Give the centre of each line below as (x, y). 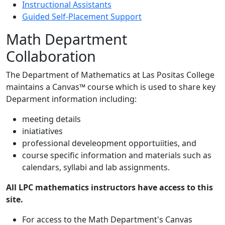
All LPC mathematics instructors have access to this (109, 187)
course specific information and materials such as (117, 155)
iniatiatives (42, 131)
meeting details (51, 119)
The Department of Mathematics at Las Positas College (110, 75)
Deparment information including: (71, 99)
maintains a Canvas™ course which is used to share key (111, 87)
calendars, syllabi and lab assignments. (96, 167)
